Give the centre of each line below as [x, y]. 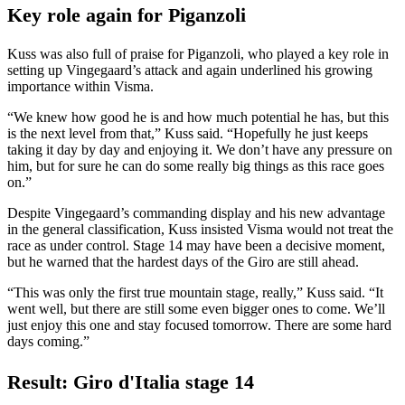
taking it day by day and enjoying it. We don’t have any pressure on [200, 150]
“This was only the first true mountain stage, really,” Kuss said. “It [195, 293]
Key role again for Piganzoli [127, 15]
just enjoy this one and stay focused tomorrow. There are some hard [199, 325]
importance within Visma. [80, 87]
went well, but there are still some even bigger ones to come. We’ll [196, 309]
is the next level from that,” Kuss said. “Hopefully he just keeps [188, 134]
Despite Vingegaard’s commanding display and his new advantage [196, 213]
